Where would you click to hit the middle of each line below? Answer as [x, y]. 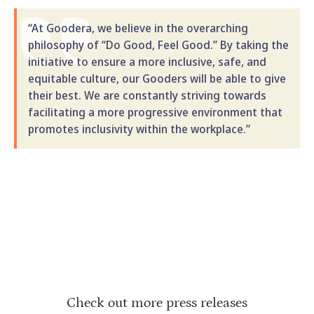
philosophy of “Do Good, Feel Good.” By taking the [158, 45]
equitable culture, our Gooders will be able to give [157, 78]
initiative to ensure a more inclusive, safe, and [147, 61]
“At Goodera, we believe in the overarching [138, 28]
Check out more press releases [157, 302]
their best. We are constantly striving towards [147, 95]
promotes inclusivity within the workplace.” [139, 129]
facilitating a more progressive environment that [155, 112]
